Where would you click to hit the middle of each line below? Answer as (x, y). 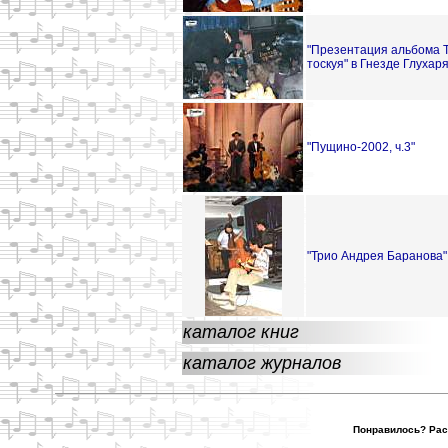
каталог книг (241, 332)
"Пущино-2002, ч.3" (361, 147)
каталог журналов (262, 363)
